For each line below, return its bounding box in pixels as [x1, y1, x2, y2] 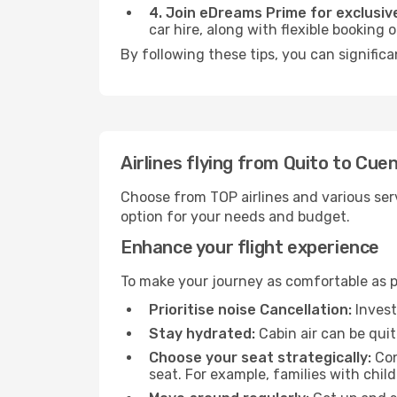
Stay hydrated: [149, 325, 255, 342]
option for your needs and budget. [121, 208, 350, 225]
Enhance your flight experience [121, 237, 379, 258]
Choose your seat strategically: [149, 349, 371, 366]
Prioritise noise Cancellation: [149, 301, 352, 318]
